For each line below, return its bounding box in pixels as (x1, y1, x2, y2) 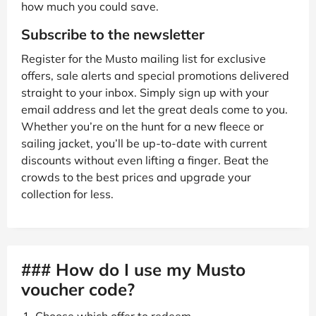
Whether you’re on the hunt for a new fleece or (21, 119, 264, 134)
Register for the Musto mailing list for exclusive (21, 51, 266, 66)
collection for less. (21, 187, 114, 202)
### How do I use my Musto (21, 259, 245, 281)
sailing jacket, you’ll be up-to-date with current (21, 136, 267, 151)
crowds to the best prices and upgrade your (21, 170, 251, 185)
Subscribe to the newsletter (21, 25, 205, 44)
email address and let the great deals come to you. (21, 102, 288, 117)
